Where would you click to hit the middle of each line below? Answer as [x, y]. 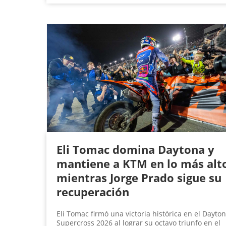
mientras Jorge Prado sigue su [139, 178]
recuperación [93, 192]
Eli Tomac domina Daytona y [135, 150]
